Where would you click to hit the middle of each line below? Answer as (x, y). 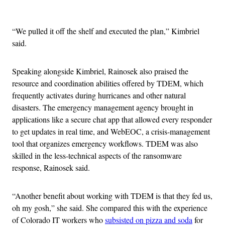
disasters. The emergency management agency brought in (103, 107)
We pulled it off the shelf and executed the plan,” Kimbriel (107, 31)
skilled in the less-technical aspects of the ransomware (97, 156)
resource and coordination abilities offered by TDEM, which (108, 83)
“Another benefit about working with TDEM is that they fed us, (112, 196)
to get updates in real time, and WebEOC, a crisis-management (111, 132)
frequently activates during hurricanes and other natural (99, 95)
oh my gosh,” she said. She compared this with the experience (110, 208)
